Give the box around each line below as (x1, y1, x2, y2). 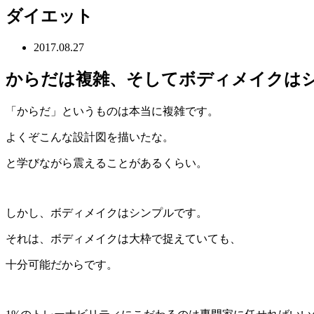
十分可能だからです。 (6, 258, 118, 271)
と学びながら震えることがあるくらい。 (6, 156, 207, 169)
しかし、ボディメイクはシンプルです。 (6, 206, 207, 219)
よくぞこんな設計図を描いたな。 (6, 130, 174, 143)
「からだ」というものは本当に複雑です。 (6, 104, 219, 117)
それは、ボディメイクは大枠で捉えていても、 (6, 232, 241, 245)
